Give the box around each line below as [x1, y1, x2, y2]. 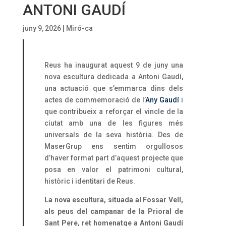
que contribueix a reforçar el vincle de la [44, 107, 184, 116]
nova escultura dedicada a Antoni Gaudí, [44, 73, 184, 81]
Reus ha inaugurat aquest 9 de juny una [44, 61, 184, 70]
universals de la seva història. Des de [44, 131, 184, 139]
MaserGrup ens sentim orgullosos [44, 142, 184, 151]
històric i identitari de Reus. [44, 177, 135, 186]
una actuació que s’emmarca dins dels [44, 84, 184, 93]
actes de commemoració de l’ [44, 96, 146, 104]
